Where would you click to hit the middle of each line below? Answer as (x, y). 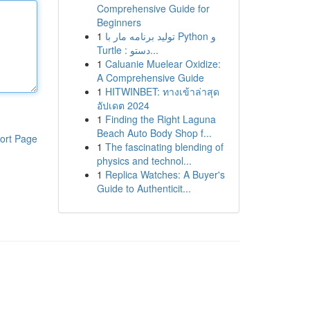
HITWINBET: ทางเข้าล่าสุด (162, 91)
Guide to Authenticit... (144, 188)
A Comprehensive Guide (150, 77)
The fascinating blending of (164, 147)
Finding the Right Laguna (160, 119)
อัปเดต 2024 (123, 105)
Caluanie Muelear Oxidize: (163, 64)
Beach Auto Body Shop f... (154, 133)
